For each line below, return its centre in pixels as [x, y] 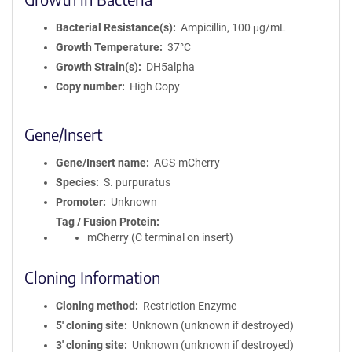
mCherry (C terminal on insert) [160, 237]
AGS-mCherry [187, 163]
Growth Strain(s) [97, 67]
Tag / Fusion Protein [106, 222]
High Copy [154, 86]
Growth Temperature [108, 47]
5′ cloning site [90, 325]
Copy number [89, 86]
